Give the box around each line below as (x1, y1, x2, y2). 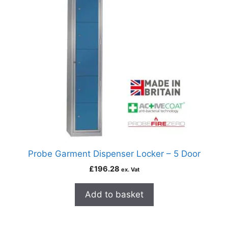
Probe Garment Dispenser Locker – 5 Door (27, 149, 201, 159)
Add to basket (84, 189, 144, 199)
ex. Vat (121, 166, 139, 173)
